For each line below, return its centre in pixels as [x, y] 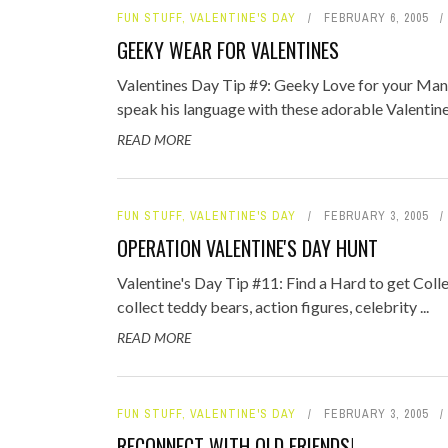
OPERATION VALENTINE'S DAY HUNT [247, 248]
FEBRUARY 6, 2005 [376, 18]
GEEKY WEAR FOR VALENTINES [228, 50]
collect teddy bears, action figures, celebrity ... [273, 306]
